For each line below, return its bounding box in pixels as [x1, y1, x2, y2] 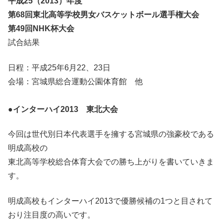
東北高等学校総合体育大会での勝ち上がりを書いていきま [8, 158, 214, 166]
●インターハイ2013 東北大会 [8, 105, 118, 113]
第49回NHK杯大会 [8, 24, 74, 33]
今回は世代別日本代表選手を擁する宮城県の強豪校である [8, 130, 214, 139]
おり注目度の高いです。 [8, 210, 95, 219]
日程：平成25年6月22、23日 [8, 63, 111, 72]
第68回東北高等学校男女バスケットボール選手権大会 [8, 10, 199, 19]
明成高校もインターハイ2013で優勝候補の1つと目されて [8, 196, 213, 205]
